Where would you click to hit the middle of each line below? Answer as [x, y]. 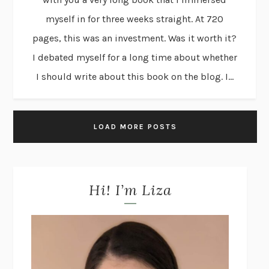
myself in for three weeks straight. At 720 [134, 19]
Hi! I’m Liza [130, 190]
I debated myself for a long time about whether [134, 57]
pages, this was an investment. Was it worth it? [134, 38]
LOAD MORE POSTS [135, 126]
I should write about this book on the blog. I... [134, 76]
